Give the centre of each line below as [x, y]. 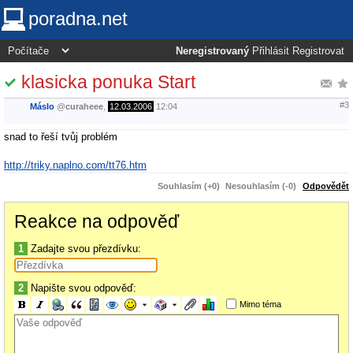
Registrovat [318, 51]
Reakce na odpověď [97, 221]
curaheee [84, 107]
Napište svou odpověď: [82, 288]
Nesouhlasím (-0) [261, 186]
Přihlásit [271, 51]
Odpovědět [326, 186]
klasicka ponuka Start [108, 82]
